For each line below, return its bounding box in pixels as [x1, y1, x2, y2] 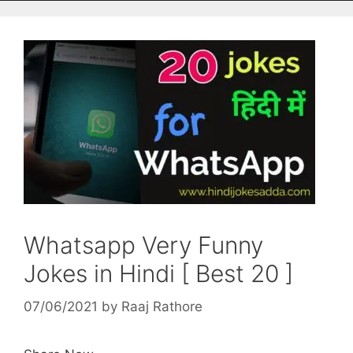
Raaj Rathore [121, 298, 203, 314]
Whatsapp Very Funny [24, 231, 263, 259]
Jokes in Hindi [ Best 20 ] [24, 259, 293, 288]
